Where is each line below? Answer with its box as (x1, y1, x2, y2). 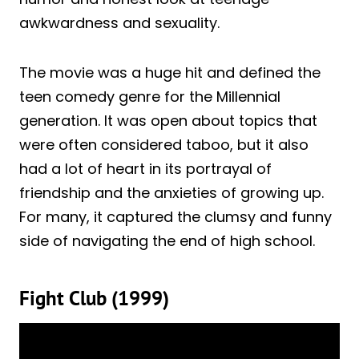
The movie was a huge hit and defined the (19, 63, 321, 83)
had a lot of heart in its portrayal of (19, 159, 272, 179)
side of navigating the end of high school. (19, 231, 315, 252)
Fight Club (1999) (19, 284, 169, 311)
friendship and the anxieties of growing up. (19, 183, 324, 204)
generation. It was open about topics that (19, 111, 317, 131)
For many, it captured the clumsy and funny (19, 207, 332, 228)
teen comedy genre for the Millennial (19, 87, 280, 107)
